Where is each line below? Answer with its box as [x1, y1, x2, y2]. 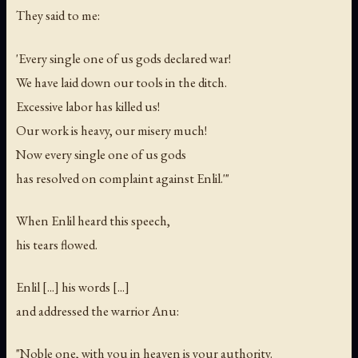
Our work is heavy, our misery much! [16, 121, 207, 139]
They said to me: [16, 6, 100, 25]
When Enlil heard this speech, [16, 211, 170, 229]
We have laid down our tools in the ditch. [16, 73, 227, 91]
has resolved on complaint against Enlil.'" [16, 169, 229, 187]
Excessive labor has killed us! [16, 97, 160, 115]
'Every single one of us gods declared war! [16, 49, 231, 67]
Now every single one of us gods [16, 145, 186, 163]
